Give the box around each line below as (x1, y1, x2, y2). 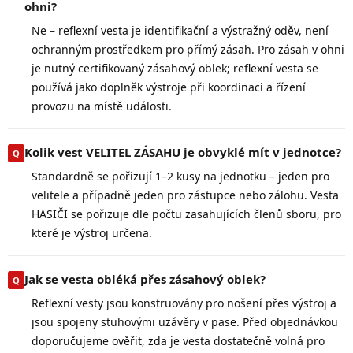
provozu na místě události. (32, 98, 172, 113)
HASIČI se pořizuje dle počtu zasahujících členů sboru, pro (32, 206, 341, 221)
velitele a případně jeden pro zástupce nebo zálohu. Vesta (32, 187, 339, 203)
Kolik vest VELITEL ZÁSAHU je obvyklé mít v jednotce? (24, 143, 341, 160)
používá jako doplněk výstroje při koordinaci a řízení (32, 79, 306, 95)
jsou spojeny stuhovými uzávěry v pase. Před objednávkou (32, 314, 338, 329)
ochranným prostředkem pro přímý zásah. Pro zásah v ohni (32, 41, 344, 57)
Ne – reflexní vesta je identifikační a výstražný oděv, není (32, 22, 329, 38)
